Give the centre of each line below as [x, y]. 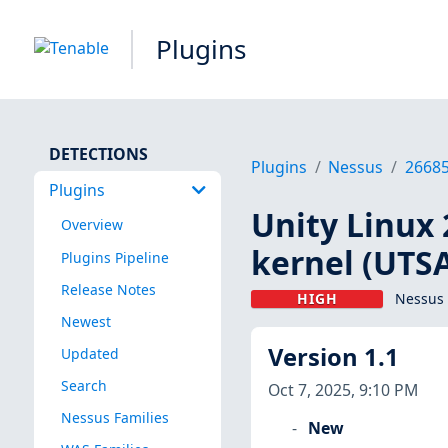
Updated [89, 353]
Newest [85, 321]
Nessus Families [114, 418]
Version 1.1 [333, 357]
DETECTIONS [98, 153]
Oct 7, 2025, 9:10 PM [342, 389]
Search [83, 385]
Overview [91, 225]
